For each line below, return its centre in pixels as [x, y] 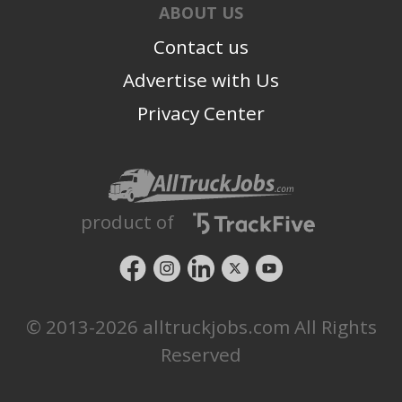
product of [127, 221]
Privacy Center [201, 113]
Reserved [201, 354]
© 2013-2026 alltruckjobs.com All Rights [201, 327]
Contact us [201, 46]
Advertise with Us [201, 79]
